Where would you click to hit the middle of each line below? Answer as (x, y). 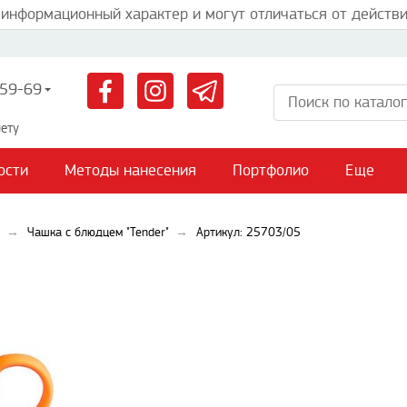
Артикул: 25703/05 (248, 233)
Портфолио (271, 170)
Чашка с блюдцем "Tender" (98, 233)
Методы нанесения (130, 170)
